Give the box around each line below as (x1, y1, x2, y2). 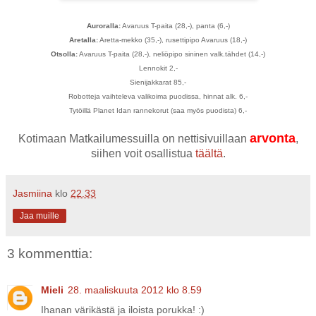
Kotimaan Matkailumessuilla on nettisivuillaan (18, 132, 250, 145)
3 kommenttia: (7, 245, 92, 261)
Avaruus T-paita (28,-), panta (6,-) (120, 21, 230, 30)
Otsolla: (51, 49, 78, 58)
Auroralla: (86, 21, 121, 30)
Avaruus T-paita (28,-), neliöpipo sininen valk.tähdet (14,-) (78, 49, 265, 58)
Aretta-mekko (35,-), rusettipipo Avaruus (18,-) (98, 35, 247, 44)
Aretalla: (69, 35, 98, 44)
